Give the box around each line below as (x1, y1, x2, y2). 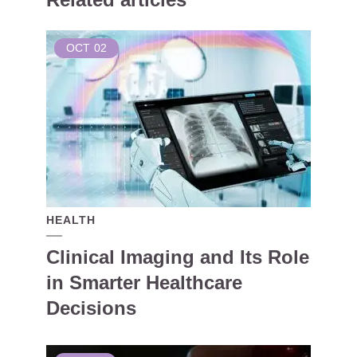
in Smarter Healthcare (46, 272, 242, 293)
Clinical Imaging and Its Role (46, 246, 309, 268)
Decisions (46, 297, 136, 319)
